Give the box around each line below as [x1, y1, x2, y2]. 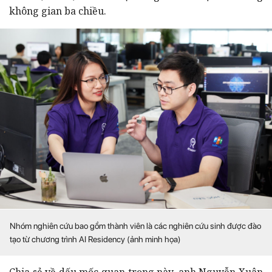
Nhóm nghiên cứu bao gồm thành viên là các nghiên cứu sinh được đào [10, 220, 261, 231]
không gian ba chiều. [9, 4, 106, 18]
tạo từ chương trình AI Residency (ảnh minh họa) [10, 234, 181, 244]
